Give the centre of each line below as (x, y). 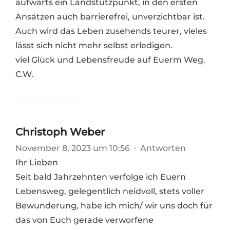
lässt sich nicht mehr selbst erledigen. (94, 46)
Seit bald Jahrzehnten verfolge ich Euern (101, 177)
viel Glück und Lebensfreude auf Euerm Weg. (110, 60)
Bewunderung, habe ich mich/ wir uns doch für (114, 206)
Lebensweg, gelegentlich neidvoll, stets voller (110, 191)
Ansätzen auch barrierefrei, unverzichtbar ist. (110, 17)
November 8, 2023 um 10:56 (74, 148)
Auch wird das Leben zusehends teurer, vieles (111, 31)
